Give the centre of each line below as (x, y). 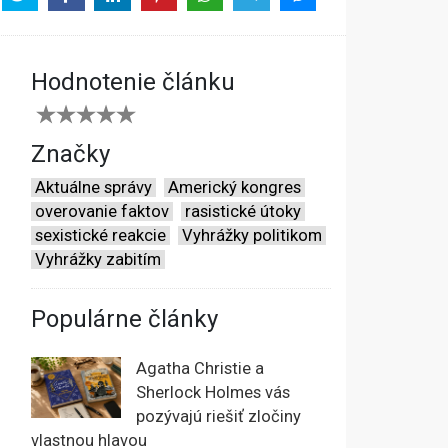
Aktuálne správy (93, 188)
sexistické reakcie (100, 236)
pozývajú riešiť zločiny (218, 417)
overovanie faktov (102, 212)
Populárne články (124, 319)
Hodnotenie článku (133, 82)
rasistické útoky (243, 212)
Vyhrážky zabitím (98, 260)
